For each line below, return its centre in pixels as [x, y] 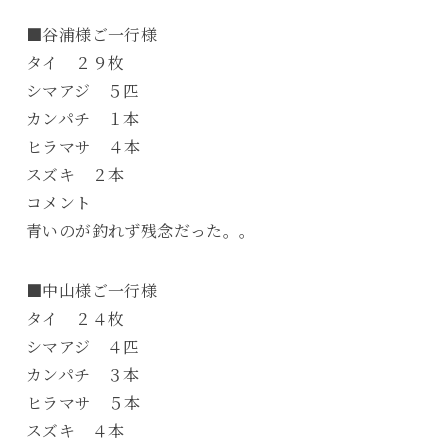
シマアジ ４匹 [82, 346]
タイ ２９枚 [75, 62]
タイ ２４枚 [75, 318]
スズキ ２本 [75, 174]
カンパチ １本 [82, 118]
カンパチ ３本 [82, 374]
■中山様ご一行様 [91, 290]
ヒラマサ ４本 [83, 146]
